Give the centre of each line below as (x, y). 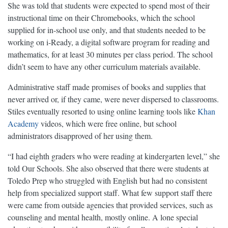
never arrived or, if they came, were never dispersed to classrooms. (113, 99)
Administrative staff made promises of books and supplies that (107, 87)
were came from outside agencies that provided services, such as (110, 205)
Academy (23, 124)
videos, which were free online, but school (108, 124)
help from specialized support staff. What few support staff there (110, 193)
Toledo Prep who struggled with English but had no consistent (107, 181)
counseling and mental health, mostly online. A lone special (103, 217)
